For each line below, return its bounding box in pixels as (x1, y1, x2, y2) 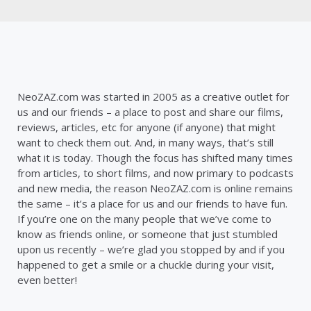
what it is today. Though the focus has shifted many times (17, 150, 293, 165)
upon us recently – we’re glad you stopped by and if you (17, 242, 285, 256)
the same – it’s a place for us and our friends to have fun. (17, 196, 287, 210)
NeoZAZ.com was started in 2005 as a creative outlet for (17, 89, 289, 103)
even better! (17, 272, 77, 287)
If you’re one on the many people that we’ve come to (17, 211, 271, 226)
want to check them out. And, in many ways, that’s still (17, 135, 274, 149)
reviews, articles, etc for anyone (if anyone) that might (17, 119, 276, 134)
